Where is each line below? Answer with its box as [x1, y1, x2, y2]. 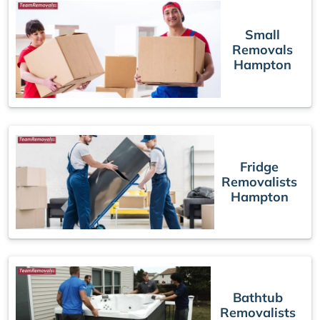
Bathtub [232, 289, 283, 306]
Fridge [240, 159, 279, 176]
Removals [231, 41, 293, 58]
